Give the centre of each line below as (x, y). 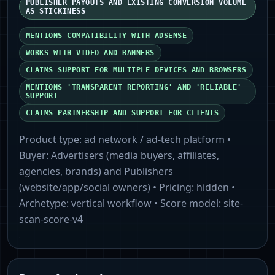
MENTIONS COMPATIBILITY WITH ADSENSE (107, 36)
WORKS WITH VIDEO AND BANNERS (90, 53)
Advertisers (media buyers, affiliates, (135, 156)
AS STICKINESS (56, 11)
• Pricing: (172, 188)
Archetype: (45, 203)
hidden (213, 188)
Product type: (52, 140)
